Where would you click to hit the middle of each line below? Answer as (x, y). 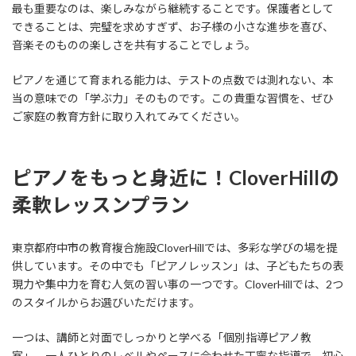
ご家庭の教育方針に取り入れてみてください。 (129, 117)
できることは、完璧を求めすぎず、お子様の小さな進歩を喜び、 (173, 27)
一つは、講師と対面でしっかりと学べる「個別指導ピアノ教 (162, 337)
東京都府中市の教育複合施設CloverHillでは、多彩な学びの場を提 (175, 247)
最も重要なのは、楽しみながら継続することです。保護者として (173, 9)
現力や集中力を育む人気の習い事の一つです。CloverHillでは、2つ (178, 284)
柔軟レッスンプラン (101, 205)
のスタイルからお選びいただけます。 (106, 302)
